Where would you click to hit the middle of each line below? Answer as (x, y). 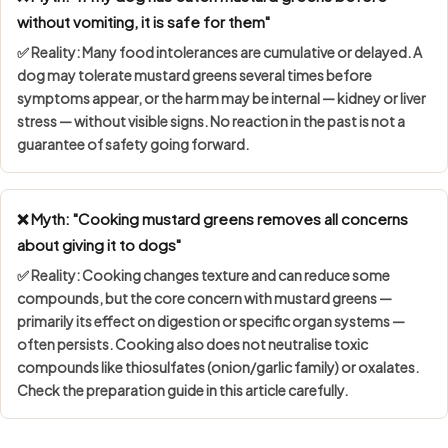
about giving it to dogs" (99, 244)
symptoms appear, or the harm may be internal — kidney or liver (221, 97)
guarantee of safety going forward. (133, 143)
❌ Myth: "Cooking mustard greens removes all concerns (212, 218)
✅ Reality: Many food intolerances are (140, 51)
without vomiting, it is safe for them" (143, 21)
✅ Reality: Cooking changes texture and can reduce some (203, 274)
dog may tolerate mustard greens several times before (194, 74)
